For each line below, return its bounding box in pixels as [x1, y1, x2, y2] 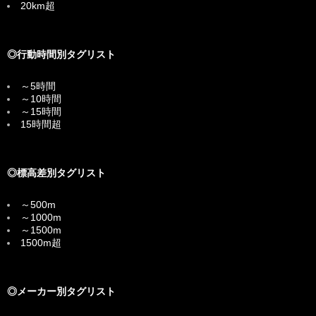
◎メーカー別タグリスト [7, 285, 116, 297]
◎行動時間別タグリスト [7, 48, 116, 60]
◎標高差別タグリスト [7, 166, 106, 178]
